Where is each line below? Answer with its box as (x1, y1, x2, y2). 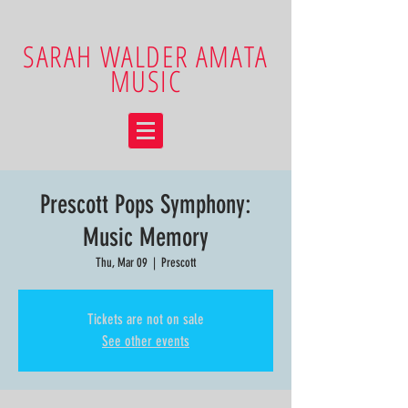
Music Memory (83, 222, 209, 252)
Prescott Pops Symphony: (40, 189, 251, 219)
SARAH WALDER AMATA (23, 36, 269, 76)
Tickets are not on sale (87, 311, 204, 328)
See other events (102, 332, 189, 350)
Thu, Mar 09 (96, 255, 148, 270)
